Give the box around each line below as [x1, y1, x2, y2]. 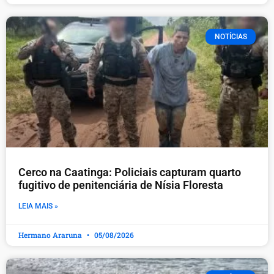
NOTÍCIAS [214, 32, 247, 41]
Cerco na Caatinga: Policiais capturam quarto [18, 165, 241, 179]
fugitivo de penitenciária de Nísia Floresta [18, 178, 223, 191]
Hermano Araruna [18, 229, 84, 240]
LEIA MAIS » [18, 201, 58, 210]
